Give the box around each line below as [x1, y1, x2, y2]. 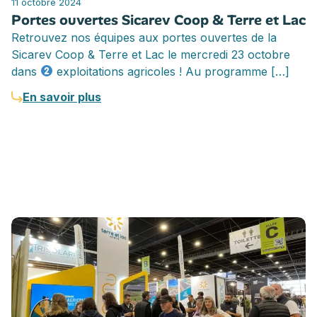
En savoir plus [23, 89, 101, 104]
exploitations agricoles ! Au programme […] [53, 64, 290, 79]
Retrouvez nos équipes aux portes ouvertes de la [11, 30, 277, 45]
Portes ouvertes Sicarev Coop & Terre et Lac [11, 10, 306, 29]
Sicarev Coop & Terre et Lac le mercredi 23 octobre [11, 47, 290, 62]
